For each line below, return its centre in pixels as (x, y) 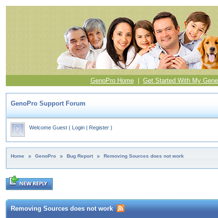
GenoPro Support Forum (48, 103)
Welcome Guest (48, 127)
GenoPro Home (112, 81)
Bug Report (80, 156)
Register (99, 127)
